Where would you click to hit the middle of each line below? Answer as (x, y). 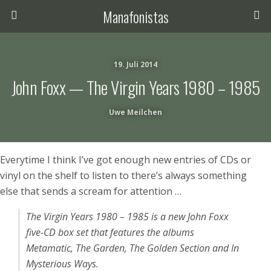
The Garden (100, 248)
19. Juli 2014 (135, 64)
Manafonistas (135, 16)
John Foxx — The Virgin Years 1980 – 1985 (135, 87)
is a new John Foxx (190, 217)
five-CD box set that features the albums (110, 232)
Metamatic (48, 248)
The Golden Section (171, 248)
